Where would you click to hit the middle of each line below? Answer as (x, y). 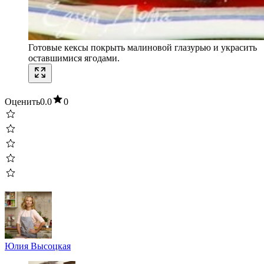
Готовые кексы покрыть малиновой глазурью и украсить (143, 47)
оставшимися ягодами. (74, 58)
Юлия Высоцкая (38, 246)
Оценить (22, 101)
